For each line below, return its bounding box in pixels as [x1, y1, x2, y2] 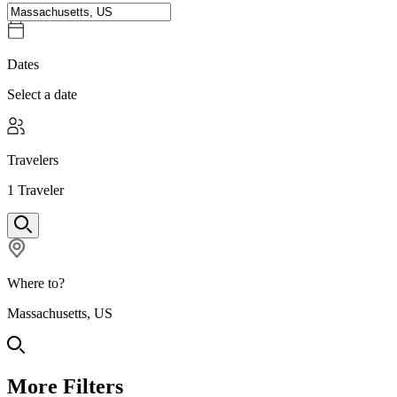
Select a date [7, 86, 77, 102]
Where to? [7, 275, 65, 291]
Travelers [7, 152, 58, 167]
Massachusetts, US [7, 305, 113, 321]
